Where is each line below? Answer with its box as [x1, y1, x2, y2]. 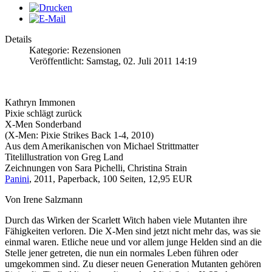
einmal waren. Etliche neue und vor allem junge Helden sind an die [5, 237, 262, 248]
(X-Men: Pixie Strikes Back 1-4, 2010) [5, 130, 154, 141]
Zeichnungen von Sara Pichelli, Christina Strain [5, 163, 187, 174]
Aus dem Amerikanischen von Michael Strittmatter [5, 141, 199, 152]
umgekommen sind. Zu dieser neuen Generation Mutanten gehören [5, 259, 261, 270]
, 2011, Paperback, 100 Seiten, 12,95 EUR [29, 174, 192, 185]
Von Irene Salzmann [5, 194, 83, 205]
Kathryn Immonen [5, 97, 75, 108]
